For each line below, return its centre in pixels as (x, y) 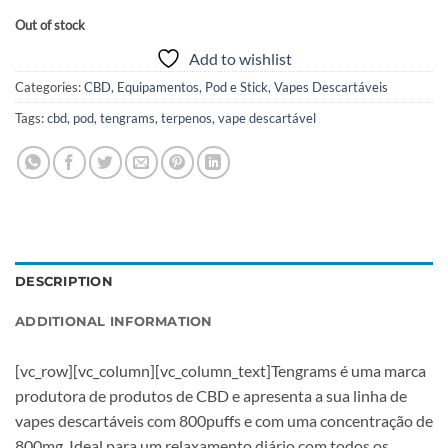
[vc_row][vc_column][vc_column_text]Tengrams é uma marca (220, 370)
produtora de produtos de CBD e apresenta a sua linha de (211, 395)
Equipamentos (158, 87)
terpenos (186, 118)
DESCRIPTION (64, 281)
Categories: (49, 87)
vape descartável (267, 118)
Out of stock (50, 25)
